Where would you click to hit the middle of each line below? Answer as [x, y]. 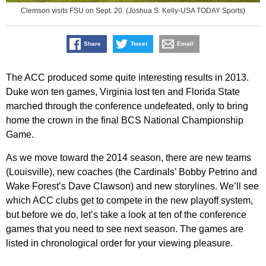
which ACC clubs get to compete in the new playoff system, [129, 201]
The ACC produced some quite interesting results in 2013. [127, 78]
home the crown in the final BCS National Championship [125, 121]
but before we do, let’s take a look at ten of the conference [126, 215]
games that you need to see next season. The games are [125, 229]
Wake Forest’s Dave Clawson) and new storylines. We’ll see [132, 186]
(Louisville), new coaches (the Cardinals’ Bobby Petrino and [132, 172]
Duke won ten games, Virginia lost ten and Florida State [123, 92]
